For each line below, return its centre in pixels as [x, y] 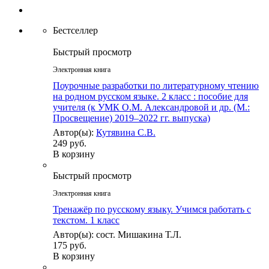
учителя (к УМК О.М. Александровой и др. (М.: [151, 107]
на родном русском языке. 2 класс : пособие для [150, 97]
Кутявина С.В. [126, 133]
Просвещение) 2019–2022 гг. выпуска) [131, 118]
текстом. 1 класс [86, 220]
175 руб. [70, 246]
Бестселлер [75, 31]
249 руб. [70, 144]
